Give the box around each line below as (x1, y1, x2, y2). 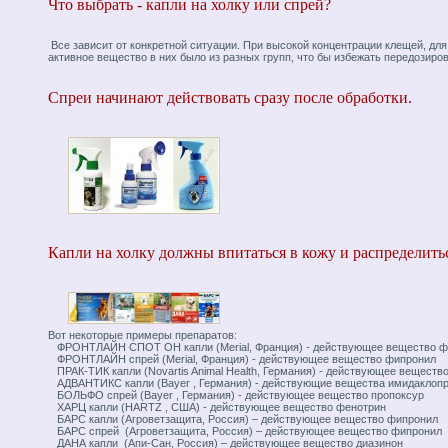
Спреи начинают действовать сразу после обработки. (48, 88, 412, 106)
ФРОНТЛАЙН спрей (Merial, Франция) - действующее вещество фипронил (48, 353, 436, 366)
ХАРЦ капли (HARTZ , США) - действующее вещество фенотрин (48, 401, 386, 414)
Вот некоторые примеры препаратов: (48, 329, 237, 342)
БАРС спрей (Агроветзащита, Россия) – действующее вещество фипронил (48, 425, 442, 438)
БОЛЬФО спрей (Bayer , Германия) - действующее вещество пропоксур (48, 389, 424, 402)
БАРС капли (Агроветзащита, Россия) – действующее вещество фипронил (48, 413, 438, 426)
